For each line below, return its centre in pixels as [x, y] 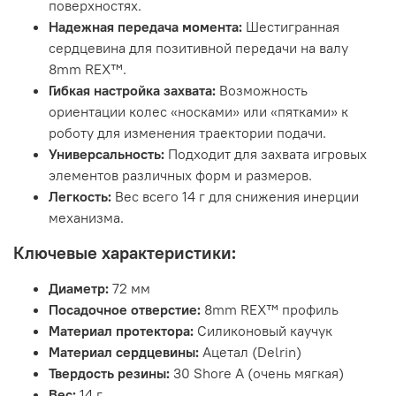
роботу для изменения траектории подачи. [187, 133]
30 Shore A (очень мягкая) [257, 373]
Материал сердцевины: [124, 352]
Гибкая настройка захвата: [132, 91]
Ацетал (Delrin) [250, 352]
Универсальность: [107, 154]
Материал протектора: [121, 331]
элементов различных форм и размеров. [180, 175]
